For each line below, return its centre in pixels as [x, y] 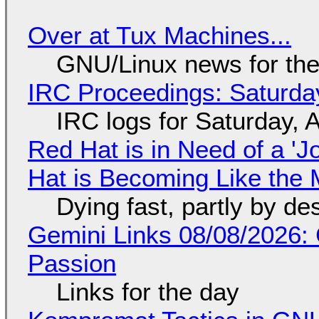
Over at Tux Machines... [159, 35]
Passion [72, 263]
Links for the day [147, 291]
